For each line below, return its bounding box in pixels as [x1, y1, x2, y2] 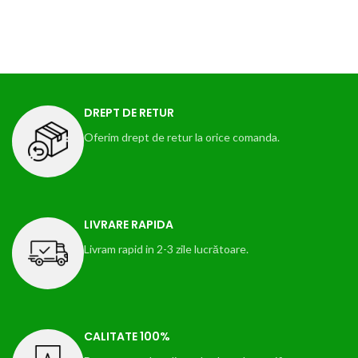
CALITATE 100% [84, 328, 170, 344]
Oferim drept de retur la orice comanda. [84, 130, 280, 144]
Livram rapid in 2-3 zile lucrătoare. [84, 242, 249, 256]
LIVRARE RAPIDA [84, 217, 173, 233]
